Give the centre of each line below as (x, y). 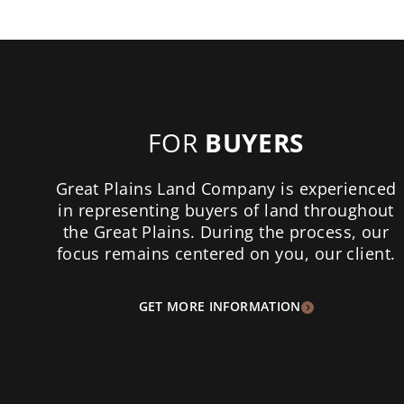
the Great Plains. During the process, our (226, 231)
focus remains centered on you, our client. (226, 253)
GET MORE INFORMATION (220, 306)
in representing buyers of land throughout (226, 210)
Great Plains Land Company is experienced (226, 188)
